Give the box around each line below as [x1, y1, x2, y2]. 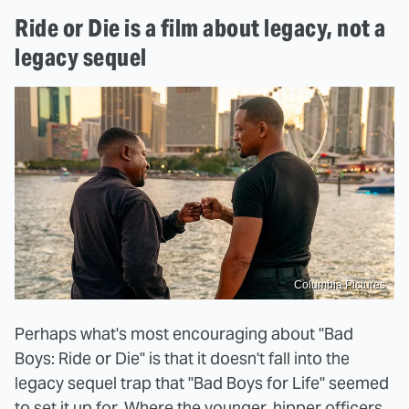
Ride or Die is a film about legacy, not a [15, 12, 386, 43]
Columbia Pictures [294, 278, 385, 292]
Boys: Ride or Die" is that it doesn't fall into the [15, 348, 350, 370]
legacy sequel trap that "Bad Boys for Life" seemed [15, 372, 389, 394]
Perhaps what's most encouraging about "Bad [15, 323, 353, 345]
